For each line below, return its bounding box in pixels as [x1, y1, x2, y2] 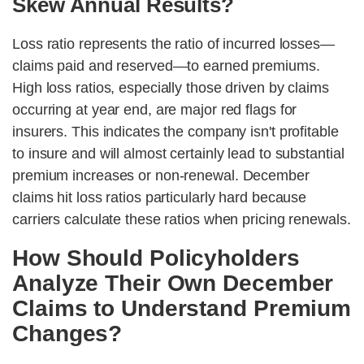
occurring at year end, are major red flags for [12, 102, 297, 119]
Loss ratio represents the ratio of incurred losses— [12, 36, 335, 53]
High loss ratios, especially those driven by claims [12, 80, 329, 97]
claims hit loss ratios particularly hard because [12, 189, 307, 206]
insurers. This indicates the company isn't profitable [12, 123, 339, 141]
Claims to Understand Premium [12, 296, 352, 322]
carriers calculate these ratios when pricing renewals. [12, 211, 351, 228]
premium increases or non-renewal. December [12, 167, 310, 184]
